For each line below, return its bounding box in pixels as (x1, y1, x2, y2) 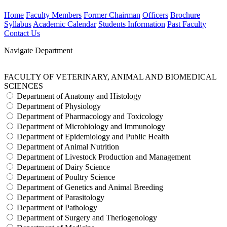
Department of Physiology (17, 102, 101, 111)
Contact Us (4, 29, 40, 38)
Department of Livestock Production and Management (17, 153, 191, 162)
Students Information (98, 20, 165, 29)
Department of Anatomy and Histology (17, 92, 141, 101)
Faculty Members (26, 11, 82, 20)
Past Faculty (167, 20, 206, 29)
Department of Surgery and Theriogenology (17, 213, 157, 222)
